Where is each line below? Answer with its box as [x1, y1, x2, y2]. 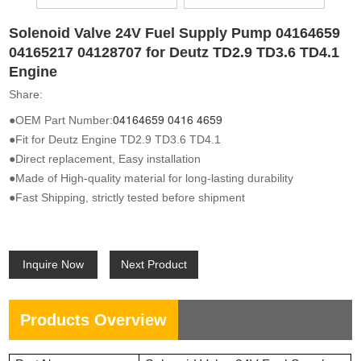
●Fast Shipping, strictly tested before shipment [9, 190, 246, 204]
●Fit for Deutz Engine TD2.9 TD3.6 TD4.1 [9, 132, 222, 146]
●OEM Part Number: [9, 113, 114, 127]
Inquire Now [23, 257, 85, 271]
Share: [9, 87, 44, 101]
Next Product [121, 257, 188, 271]
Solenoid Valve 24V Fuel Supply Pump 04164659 [9, 24, 341, 41]
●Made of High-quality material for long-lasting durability [9, 171, 294, 185]
